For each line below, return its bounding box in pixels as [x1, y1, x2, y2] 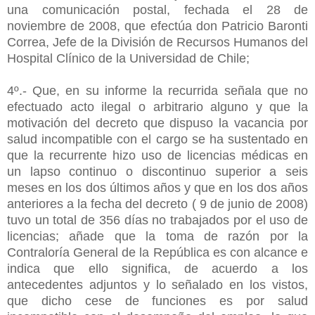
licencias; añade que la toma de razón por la [7, 229, 308, 243]
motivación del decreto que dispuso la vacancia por [7, 115, 308, 130]
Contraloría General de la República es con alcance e [7, 245, 308, 259]
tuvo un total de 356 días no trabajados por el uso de [7, 212, 308, 227]
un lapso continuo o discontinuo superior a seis [7, 164, 308, 179]
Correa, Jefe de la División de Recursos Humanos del [7, 34, 308, 49]
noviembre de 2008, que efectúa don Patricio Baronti [7, 18, 308, 33]
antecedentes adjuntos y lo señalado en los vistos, [7, 277, 308, 292]
